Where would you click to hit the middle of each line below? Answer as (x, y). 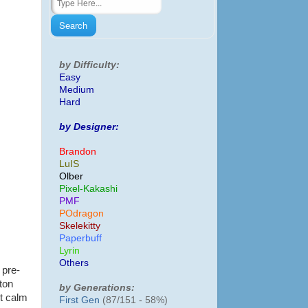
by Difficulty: (89, 65)
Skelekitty (80, 225)
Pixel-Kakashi (88, 188)
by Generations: (97, 287)
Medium (77, 89)
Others (74, 263)
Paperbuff (80, 238)
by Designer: (89, 126)
